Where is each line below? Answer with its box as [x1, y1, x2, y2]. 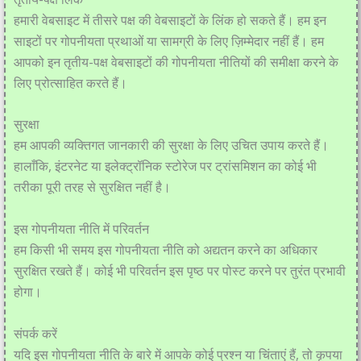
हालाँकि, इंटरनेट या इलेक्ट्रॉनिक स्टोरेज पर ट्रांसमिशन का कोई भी [13, 157, 317, 176]
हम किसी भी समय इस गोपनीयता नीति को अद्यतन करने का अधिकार [13, 240, 317, 259]
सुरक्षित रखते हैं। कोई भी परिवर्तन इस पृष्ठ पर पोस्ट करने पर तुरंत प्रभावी [13, 261, 346, 280]
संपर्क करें [13, 324, 57, 342]
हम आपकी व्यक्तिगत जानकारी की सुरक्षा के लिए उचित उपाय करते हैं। [13, 136, 329, 155]
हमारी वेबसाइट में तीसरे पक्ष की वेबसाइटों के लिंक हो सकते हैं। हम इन [13, 10, 326, 29]
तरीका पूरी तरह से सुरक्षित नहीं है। [13, 178, 171, 197]
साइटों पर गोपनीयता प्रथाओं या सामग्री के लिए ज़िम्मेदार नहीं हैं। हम [13, 31, 324, 50]
